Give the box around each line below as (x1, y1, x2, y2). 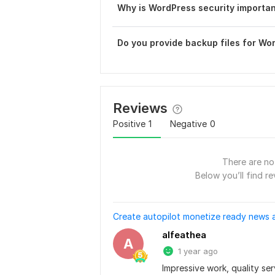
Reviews (113, 100, 168, 116)
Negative (170, 118, 207, 129)
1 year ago (178, 246, 218, 256)
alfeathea (162, 229, 206, 241)
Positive (113, 118, 145, 129)
